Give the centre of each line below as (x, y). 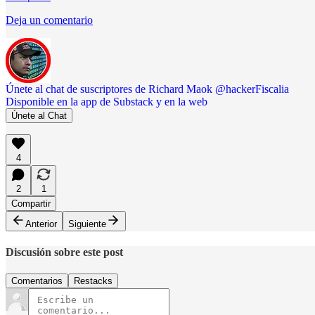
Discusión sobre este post (64, 252)
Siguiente (87, 224)
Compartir (31, 203)
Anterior (41, 224)
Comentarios (37, 281)
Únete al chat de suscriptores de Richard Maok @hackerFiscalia (147, 89)
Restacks (93, 281)
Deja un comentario (49, 20)
